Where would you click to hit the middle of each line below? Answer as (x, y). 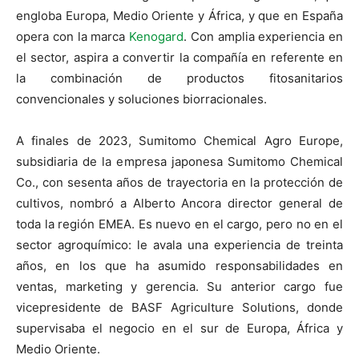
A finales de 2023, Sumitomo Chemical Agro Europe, (179, 140)
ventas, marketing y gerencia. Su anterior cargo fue (179, 286)
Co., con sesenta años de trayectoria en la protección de (179, 182)
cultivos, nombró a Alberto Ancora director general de (179, 203)
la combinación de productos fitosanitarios (179, 78)
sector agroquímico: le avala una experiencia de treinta (179, 244)
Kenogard (156, 36)
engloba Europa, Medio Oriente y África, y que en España (179, 15)
